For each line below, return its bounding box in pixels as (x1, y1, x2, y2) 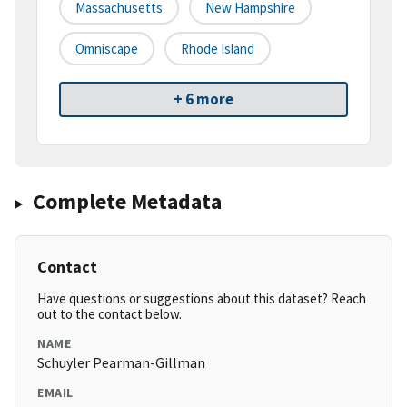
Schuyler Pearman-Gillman (37, 353, 205, 372)
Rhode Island (181, 40, 254, 58)
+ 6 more (174, 89, 233, 110)
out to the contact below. (37, 305, 182, 323)
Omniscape (75, 40, 138, 58)
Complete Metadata (32, 187, 222, 216)
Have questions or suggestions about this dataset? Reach (37, 290, 366, 308)
